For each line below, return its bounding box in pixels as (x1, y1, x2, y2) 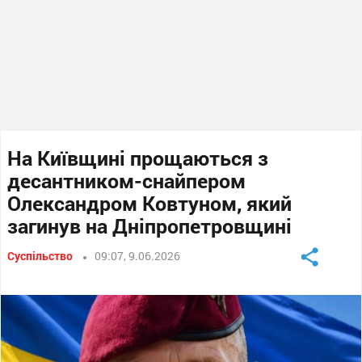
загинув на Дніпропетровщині (7, 213, 293, 239)
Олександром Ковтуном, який (7, 190, 293, 217)
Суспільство (7, 248, 74, 263)
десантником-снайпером (7, 167, 246, 194)
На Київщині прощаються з (7, 145, 269, 171)
